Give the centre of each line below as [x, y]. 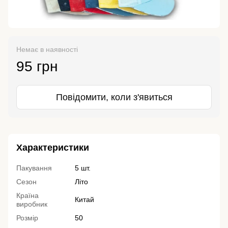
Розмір [27, 218]
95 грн [37, 67]
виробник [32, 204]
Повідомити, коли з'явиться [114, 97]
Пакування [34, 168]
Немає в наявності [47, 50]
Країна [27, 196]
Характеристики [53, 148]
